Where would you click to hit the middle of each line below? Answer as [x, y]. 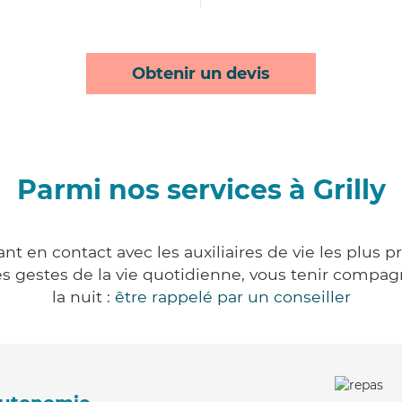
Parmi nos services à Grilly [201, 190]
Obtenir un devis [201, 74]
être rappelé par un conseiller [232, 297]
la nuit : [83, 297]
